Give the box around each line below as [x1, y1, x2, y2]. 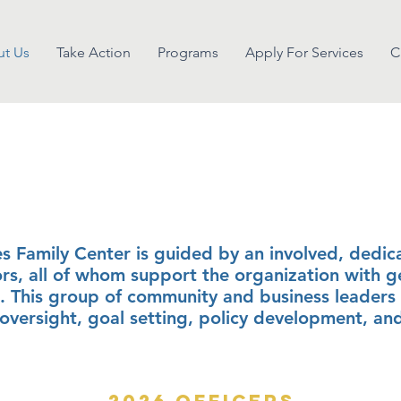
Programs [158, 44, 218, 61]
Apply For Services [245, 44, 363, 61]
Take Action [56, 44, 131, 61]
